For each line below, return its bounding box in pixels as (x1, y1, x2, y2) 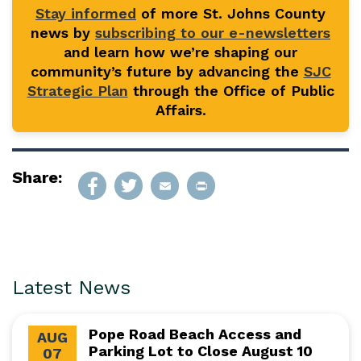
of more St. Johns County (136, 5, 326, 22)
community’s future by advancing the (30, 63, 304, 80)
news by (31, 24, 95, 41)
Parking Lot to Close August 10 (89, 342, 313, 359)
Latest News (12, 276, 131, 299)
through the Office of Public (127, 82, 334, 99)
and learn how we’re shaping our (64, 44, 297, 60)
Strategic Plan (27, 82, 128, 99)
